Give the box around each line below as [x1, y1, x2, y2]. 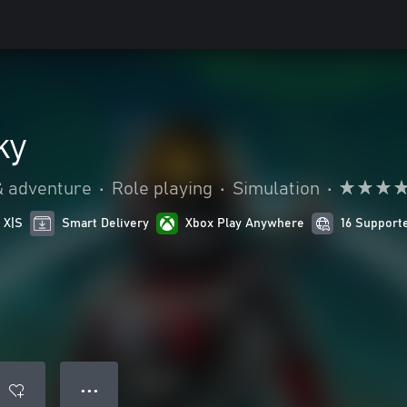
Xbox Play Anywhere [185, 217, 305, 230]
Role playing [112, 180, 213, 198]
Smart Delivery [62, 217, 150, 230]
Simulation [233, 180, 320, 198]
